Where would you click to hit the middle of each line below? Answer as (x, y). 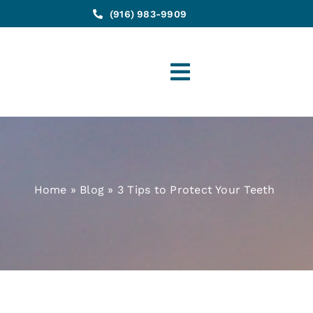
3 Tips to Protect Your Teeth (196, 190)
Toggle (206, 85)
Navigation (230, 112)
